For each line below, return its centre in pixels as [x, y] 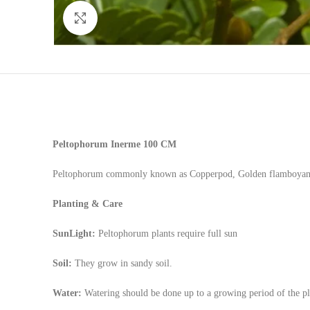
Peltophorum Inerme [98, 144]
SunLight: [75, 233]
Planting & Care [89, 203]
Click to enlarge [132, 18]
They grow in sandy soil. [124, 263]
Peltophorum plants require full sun [169, 233]
